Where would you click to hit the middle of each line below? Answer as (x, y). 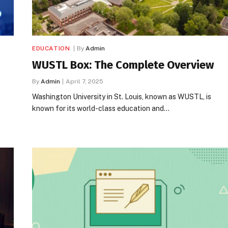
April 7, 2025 (84, 81)
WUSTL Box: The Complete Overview (123, 65)
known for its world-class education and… (101, 108)
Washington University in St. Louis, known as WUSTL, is (122, 96)
